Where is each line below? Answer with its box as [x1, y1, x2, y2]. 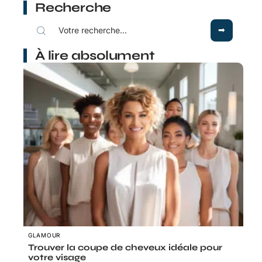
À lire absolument [35, 48, 155, 64]
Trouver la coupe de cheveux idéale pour [28, 242, 222, 253]
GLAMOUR [28, 232, 60, 239]
